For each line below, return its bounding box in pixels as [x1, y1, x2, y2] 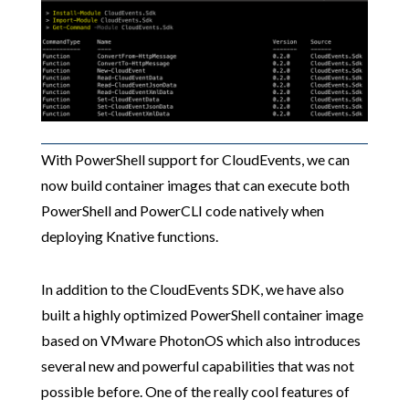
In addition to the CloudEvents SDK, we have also [40, 279, 344, 298]
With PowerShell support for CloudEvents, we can [40, 150, 350, 168]
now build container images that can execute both [40, 175, 350, 194]
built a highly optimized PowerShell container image [40, 305, 363, 323]
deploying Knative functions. [40, 226, 218, 245]
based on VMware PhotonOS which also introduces [40, 330, 361, 349]
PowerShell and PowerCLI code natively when [40, 201, 324, 219]
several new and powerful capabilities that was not [40, 356, 354, 374]
